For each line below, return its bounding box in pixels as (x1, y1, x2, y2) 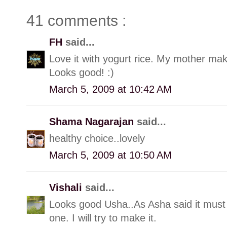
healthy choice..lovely (49, 132, 145, 144)
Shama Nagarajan (49, 116, 137, 127)
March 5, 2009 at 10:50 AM (49, 149, 172, 161)
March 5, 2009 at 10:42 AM (49, 83, 172, 95)
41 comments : (26, 12, 126, 29)
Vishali (49, 181, 85, 193)
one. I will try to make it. (49, 212, 157, 223)
